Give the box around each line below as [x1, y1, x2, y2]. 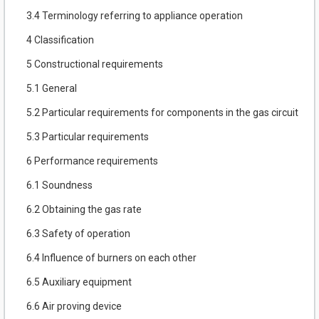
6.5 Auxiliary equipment [26, 276, 132, 288]
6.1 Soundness [26, 179, 93, 192]
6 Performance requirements [26, 155, 158, 167]
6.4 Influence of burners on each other [26, 252, 197, 264]
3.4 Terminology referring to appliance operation [26, 10, 243, 22]
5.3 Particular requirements [26, 131, 149, 143]
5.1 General [26, 83, 77, 95]
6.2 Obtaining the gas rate [26, 204, 142, 216]
